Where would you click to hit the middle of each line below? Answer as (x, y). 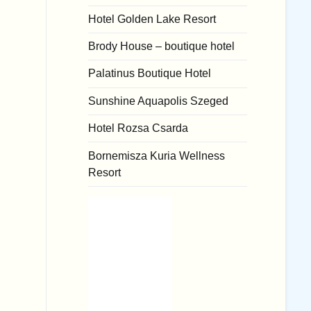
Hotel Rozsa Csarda (138, 128)
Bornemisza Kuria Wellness (157, 155)
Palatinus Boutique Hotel (150, 74)
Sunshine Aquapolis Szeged (158, 101)
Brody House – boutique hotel (161, 47)
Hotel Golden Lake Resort (152, 19)
